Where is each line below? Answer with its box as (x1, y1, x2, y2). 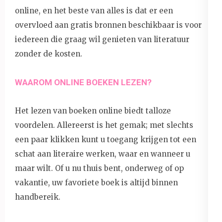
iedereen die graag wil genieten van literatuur (15, 34, 189, 44)
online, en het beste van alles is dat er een (15, 5, 173, 15)
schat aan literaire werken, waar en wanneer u (15, 149, 190, 159)
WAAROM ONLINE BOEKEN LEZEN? (15, 77, 152, 87)
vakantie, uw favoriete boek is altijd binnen (15, 177, 178, 187)
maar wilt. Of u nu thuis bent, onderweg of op (15, 163, 184, 173)
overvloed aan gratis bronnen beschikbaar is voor (15, 20, 202, 30)
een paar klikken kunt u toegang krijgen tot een (15, 134, 196, 144)
